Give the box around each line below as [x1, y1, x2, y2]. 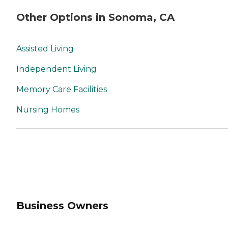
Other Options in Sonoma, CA [16, 11, 175, 23]
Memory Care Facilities [16, 84, 107, 95]
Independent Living [16, 64, 97, 74]
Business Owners [16, 199, 108, 212]
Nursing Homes [16, 105, 79, 115]
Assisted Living [16, 44, 74, 54]
